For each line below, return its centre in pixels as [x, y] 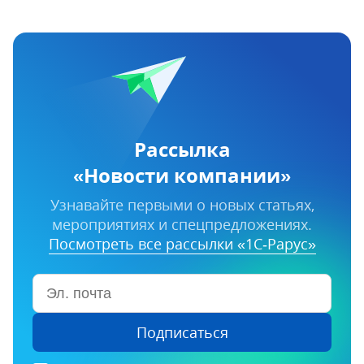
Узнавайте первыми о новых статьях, [182, 205]
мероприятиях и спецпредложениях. [182, 224]
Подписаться [182, 332]
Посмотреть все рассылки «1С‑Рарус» [182, 244]
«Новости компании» [182, 175]
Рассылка [182, 149]
